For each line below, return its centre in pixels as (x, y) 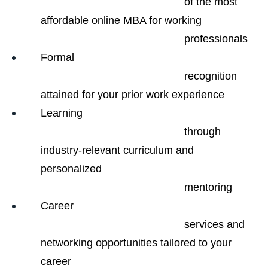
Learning (62, 113)
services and (112, 224)
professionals (216, 39)
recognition (112, 76)
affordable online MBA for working (121, 20)
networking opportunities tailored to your (136, 243)
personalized (71, 168)
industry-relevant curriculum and (117, 150)
